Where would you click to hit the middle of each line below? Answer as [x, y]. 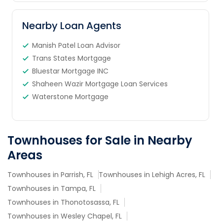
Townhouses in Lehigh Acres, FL [152, 175]
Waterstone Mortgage [70, 97]
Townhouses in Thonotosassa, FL [63, 202]
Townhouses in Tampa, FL [52, 188]
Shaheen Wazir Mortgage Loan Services [100, 84]
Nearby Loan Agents [72, 26]
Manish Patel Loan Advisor [76, 45]
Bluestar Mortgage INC [70, 71]
